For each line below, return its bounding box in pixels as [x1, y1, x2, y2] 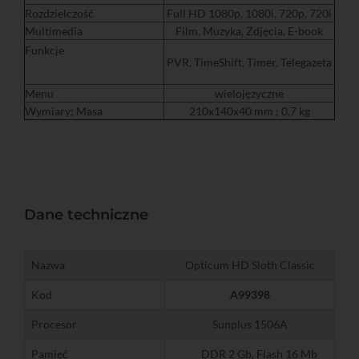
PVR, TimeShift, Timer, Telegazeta [167, 55, 332, 70]
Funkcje [25, 43, 64, 58]
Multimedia [25, 24, 83, 38]
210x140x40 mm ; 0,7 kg [188, 104, 310, 119]
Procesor [31, 317, 77, 332]
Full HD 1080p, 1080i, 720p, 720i [167, 6, 332, 21]
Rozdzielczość [25, 6, 94, 21]
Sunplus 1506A [212, 317, 288, 332]
